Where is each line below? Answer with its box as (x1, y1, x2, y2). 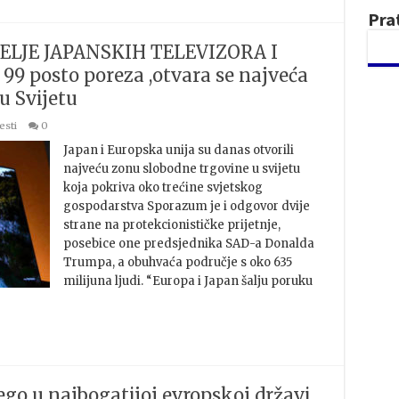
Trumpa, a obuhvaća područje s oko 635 (62, 255, 292, 270)
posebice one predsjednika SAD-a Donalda (62, 236, 314, 251)
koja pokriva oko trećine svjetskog (62, 180, 263, 195)
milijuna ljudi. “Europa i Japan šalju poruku (62, 273, 313, 289)
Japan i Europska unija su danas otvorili (62, 142, 294, 158)
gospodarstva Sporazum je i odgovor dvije (62, 199, 310, 214)
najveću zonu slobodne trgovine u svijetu (62, 161, 300, 176)
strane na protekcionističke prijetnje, (62, 217, 281, 232)
